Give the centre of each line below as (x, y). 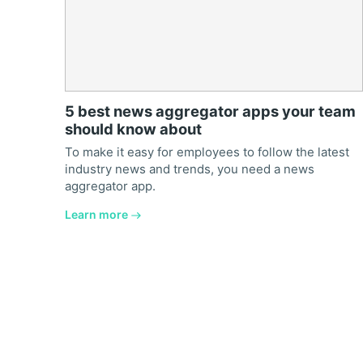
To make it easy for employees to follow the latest (207, 152)
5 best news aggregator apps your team (210, 111)
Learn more (96, 215)
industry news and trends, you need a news (190, 169)
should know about (133, 128)
